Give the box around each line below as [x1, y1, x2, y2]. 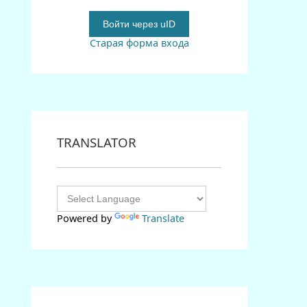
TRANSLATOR [57, 134, 137, 151]
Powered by [57, 211, 115, 225]
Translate [142, 211, 185, 225]
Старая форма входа [89, 36, 189, 49]
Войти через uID [103, 18, 176, 29]
